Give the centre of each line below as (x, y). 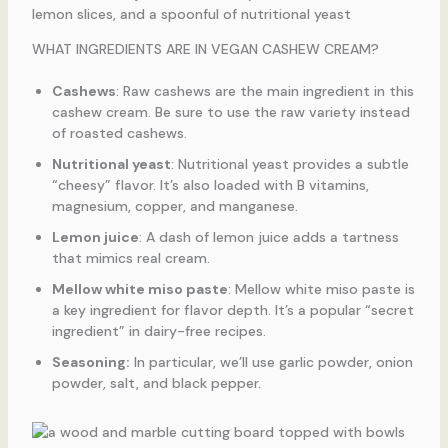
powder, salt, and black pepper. (156, 382)
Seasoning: (90, 361)
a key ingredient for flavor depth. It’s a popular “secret (232, 309)
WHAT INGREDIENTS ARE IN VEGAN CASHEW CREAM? (205, 48)
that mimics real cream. (130, 257)
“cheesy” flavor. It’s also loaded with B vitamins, (210, 184)
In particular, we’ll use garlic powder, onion (271, 361)
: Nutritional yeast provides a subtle (289, 163)
